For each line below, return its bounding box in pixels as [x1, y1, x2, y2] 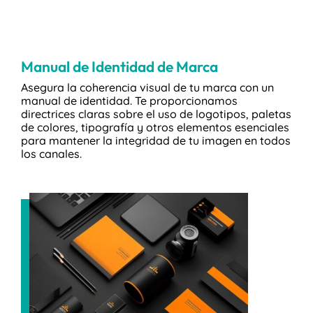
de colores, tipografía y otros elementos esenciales [21, 120, 289, 135]
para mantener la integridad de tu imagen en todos [21, 133, 291, 148]
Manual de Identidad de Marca [21, 57, 218, 76]
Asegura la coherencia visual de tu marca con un [21, 80, 274, 95]
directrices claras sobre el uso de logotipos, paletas [21, 107, 291, 122]
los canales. [21, 147, 82, 161]
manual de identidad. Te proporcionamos [21, 94, 238, 108]
